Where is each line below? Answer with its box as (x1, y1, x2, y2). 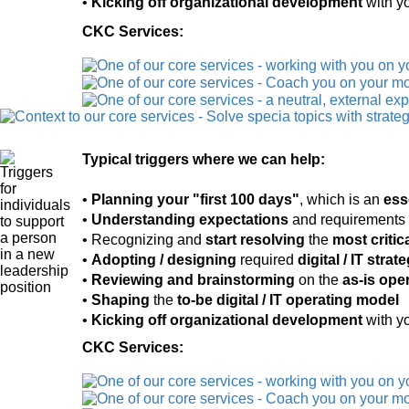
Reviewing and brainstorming (91, 272, 295, 288)
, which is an (299, 192, 383, 208)
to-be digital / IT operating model (177, 292, 399, 309)
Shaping (91, 292, 153, 309)
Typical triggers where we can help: (82, 152, 325, 168)
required (236, 252, 298, 268)
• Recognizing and (82, 232, 205, 248)
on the (295, 272, 342, 288)
